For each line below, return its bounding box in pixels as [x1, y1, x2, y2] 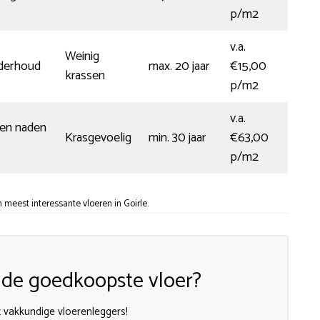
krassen [65, 64, 105, 86]
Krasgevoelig [65, 126, 131, 149]
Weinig [65, 45, 99, 67]
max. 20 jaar [149, 55, 209, 77]
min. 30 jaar [149, 126, 206, 149]
